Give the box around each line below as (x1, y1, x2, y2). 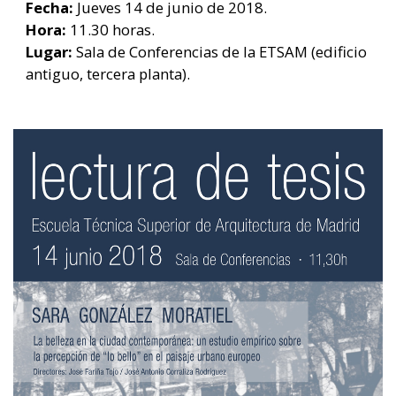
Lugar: (26, 41, 72, 62)
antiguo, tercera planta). (26, 63, 190, 84)
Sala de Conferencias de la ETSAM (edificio (72, 41, 367, 62)
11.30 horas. (66, 19, 155, 40)
